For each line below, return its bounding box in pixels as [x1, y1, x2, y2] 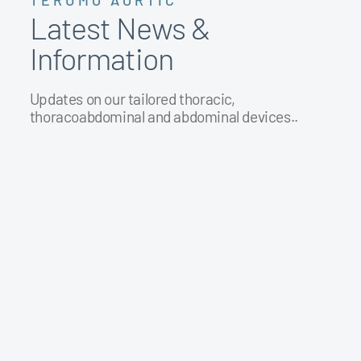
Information [29, 39, 173, 77]
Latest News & [29, 9, 210, 47]
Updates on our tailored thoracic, [29, 89, 235, 109]
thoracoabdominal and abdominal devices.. [29, 107, 298, 127]
